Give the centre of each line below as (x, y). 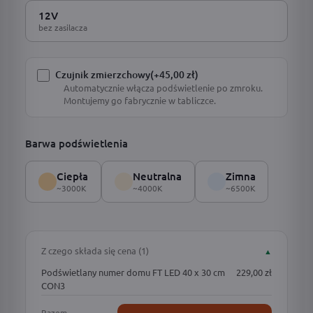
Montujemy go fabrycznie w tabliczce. (140, 100)
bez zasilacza (63, 27)
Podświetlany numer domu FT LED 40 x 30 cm (133, 272)
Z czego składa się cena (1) (95, 250)
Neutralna (157, 176)
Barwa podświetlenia (77, 143)
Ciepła (72, 176)
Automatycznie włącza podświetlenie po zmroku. (163, 88)
